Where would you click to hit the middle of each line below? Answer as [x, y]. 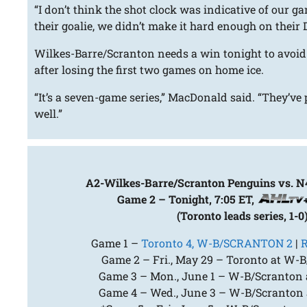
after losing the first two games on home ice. [149, 70]
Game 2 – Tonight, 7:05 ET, [187, 199]
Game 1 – [116, 243]
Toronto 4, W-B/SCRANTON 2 [217, 243]
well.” [49, 114]
